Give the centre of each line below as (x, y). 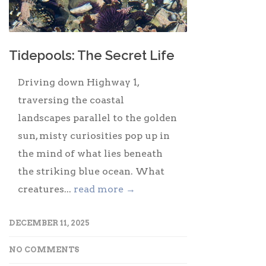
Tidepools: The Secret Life (92, 55)
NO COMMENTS (44, 249)
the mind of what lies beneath (90, 153)
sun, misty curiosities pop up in (94, 135)
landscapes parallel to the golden (97, 118)
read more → (104, 189)
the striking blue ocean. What (91, 171)
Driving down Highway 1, (78, 82)
